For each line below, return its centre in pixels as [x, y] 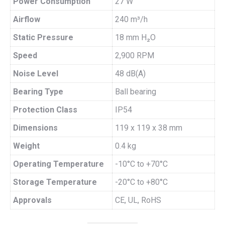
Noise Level [36, 74]
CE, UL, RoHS [138, 200]
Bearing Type [38, 92]
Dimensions [35, 128]
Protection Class [45, 110]
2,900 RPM [135, 55]
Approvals [32, 200]
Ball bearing [136, 92]
